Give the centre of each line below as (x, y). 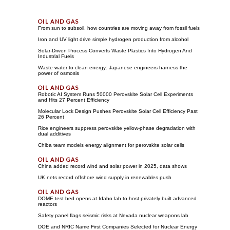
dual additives (54, 133)
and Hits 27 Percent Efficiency (74, 100)
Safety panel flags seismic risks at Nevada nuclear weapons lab (113, 215)
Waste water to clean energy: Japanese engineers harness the (113, 67)
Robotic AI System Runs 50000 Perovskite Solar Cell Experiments (116, 94)
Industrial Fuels (56, 56)
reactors (47, 204)
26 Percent (51, 117)
